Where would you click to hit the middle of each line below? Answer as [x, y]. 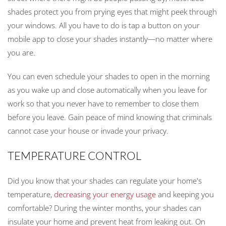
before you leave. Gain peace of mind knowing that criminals [110, 117]
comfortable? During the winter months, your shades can [104, 208]
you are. [21, 52]
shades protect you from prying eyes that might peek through [112, 11]
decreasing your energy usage [105, 194]
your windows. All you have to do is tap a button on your [104, 25]
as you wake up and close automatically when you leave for [107, 90]
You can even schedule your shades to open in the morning [109, 76]
